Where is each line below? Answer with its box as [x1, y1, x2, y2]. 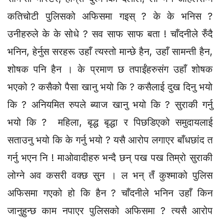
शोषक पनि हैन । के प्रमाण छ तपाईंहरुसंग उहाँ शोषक [7, 63, 213, 75]
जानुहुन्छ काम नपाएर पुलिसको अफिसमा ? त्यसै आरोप [7, 204, 213, 217]
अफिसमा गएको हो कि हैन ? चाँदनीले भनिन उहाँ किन [7, 187, 213, 199]
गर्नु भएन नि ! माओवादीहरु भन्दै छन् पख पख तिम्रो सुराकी [7, 151, 213, 164]
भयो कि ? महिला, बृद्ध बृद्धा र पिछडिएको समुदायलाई [7, 116, 213, 128]
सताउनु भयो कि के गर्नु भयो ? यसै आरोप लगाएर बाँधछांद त [7, 134, 213, 146]
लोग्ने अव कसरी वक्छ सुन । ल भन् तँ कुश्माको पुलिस [7, 169, 213, 181]
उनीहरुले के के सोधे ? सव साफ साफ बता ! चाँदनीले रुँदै [7, 27, 213, 40]
